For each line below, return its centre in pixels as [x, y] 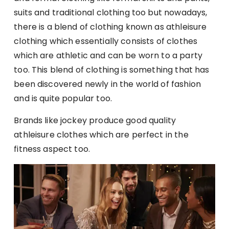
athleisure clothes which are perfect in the [101, 135]
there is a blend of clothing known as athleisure [110, 27]
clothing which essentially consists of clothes [106, 41]
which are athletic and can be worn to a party [108, 56]
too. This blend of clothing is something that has [112, 70]
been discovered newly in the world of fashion [107, 84]
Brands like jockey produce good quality [95, 121]
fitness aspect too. [52, 149]
